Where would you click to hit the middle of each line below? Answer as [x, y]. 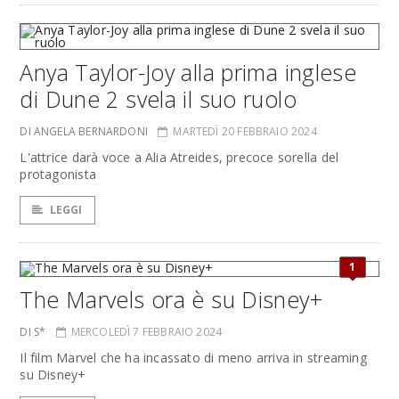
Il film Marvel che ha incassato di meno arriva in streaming [193, 358]
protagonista [58, 174]
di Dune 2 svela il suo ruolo [158, 99]
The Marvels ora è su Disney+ [171, 299]
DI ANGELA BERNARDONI [84, 131]
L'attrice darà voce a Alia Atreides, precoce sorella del [179, 157]
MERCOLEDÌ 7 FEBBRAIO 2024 [147, 332]
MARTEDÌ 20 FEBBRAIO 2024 [245, 131]
